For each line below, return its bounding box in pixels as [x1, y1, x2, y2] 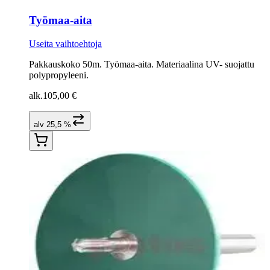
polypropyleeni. [29, 69, 89, 80]
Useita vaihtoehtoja [29, 38, 102, 49]
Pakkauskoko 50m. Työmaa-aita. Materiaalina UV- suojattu [29, 58, 254, 69]
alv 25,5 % [34, 119, 71, 129]
